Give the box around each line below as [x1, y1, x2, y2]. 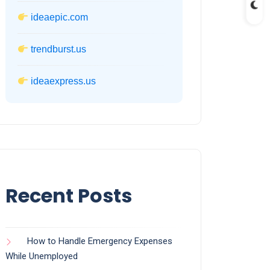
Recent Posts [5, 182, 132, 210]
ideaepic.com [31, 12, 89, 23]
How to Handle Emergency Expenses [27, 236, 172, 247]
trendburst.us [31, 44, 87, 55]
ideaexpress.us [31, 76, 96, 87]
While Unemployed [5, 251, 78, 262]
